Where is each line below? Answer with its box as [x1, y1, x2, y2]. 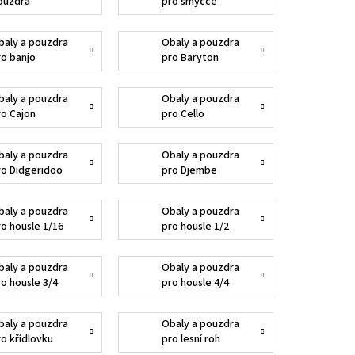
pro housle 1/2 [161, 219, 229, 235]
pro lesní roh [161, 331, 220, 348]
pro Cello [161, 106, 204, 123]
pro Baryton [161, 50, 219, 67]
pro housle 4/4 [161, 275, 229, 292]
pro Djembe [161, 162, 217, 179]
